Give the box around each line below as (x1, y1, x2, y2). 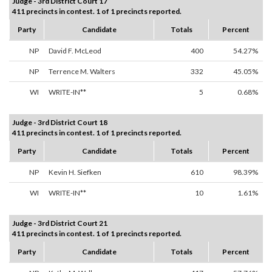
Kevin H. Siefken (49, 168, 101, 177)
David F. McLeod (49, 46, 101, 56)
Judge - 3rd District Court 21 (12, 219, 107, 228)
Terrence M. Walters (49, 67, 115, 76)
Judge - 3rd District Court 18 (12, 118, 107, 127)
